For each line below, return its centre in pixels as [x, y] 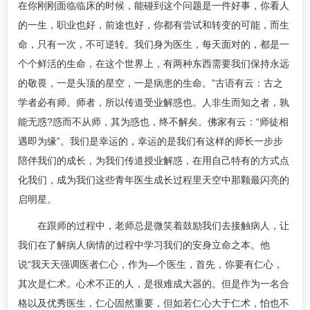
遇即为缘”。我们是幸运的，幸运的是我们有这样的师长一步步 [151, 141]
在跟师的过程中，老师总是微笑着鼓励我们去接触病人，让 [154, 226]
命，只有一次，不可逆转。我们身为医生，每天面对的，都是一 [154, 44]
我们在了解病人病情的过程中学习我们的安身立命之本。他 [144, 245]
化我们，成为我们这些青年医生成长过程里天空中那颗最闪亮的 [154, 180]
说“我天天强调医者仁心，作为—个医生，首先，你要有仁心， [151, 264]
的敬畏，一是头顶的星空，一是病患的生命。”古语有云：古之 [151, 83]
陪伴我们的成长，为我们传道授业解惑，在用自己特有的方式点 [154, 161]
